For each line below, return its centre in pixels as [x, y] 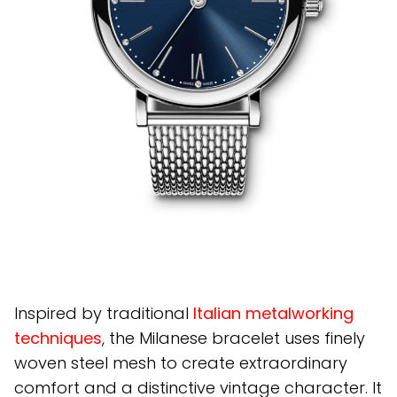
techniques [58, 339]
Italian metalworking [273, 314]
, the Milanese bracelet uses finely [234, 339]
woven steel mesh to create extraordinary [181, 363]
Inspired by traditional [104, 314]
